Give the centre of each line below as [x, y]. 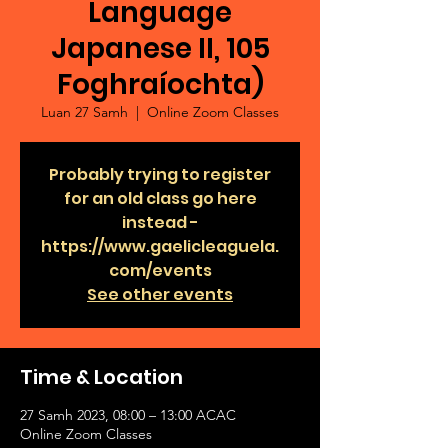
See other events [160, 294]
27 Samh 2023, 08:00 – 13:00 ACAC [128, 415]
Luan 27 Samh [84, 112]
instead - [160, 222]
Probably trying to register [160, 174]
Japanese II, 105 [160, 48]
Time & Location [101, 377]
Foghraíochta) [160, 84]
